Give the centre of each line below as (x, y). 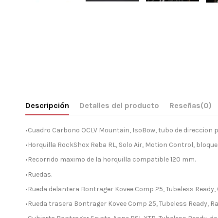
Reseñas (185, 106)
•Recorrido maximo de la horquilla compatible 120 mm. (110, 160)
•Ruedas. (39, 174)
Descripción (47, 106)
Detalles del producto (119, 106)
